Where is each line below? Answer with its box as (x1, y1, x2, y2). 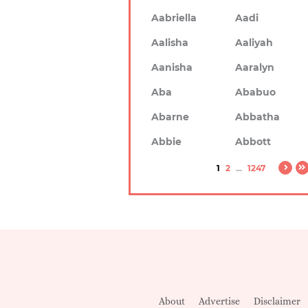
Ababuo (235, 86, 276, 98)
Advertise (199, 296, 240, 307)
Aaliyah (235, 36, 274, 49)
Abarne (151, 111, 189, 123)
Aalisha (151, 36, 188, 49)
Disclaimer (254, 296, 300, 307)
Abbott (235, 135, 272, 148)
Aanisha (151, 61, 192, 74)
